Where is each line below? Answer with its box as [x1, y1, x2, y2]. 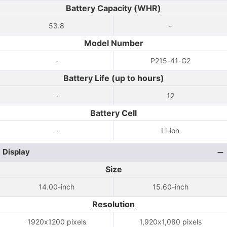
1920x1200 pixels [27, 217, 86, 226]
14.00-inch [39, 182, 74, 191]
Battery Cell [90, 108, 137, 118]
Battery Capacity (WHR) [66, 3, 161, 13]
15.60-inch [152, 182, 188, 191]
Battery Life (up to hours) [63, 73, 164, 83]
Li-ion [161, 126, 179, 135]
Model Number [84, 38, 143, 48]
